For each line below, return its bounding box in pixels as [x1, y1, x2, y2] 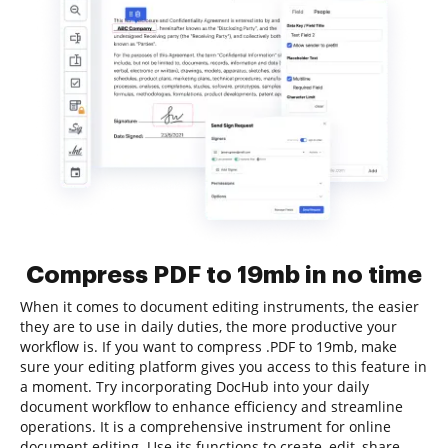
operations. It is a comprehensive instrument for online [20, 417, 391, 436]
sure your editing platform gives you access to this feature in [20, 357, 427, 376]
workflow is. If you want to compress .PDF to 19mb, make [20, 337, 397, 356]
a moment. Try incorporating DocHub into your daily [20, 377, 369, 396]
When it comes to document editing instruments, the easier [20, 297, 419, 316]
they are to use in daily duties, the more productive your [20, 317, 397, 336]
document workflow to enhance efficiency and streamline [20, 397, 403, 416]
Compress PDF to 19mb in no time [26, 263, 422, 287]
